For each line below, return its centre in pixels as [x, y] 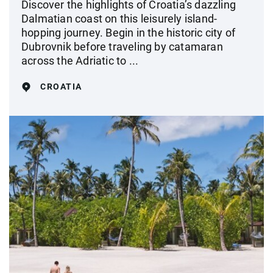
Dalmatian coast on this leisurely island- [119, 19]
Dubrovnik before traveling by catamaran [122, 47]
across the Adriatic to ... [80, 61]
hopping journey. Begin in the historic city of [129, 33]
